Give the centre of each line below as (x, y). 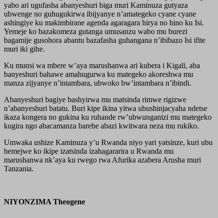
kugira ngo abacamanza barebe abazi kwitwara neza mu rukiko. (101, 126)
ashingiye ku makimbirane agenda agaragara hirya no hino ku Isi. (104, 22)
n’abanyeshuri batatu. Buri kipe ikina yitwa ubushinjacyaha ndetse (106, 108)
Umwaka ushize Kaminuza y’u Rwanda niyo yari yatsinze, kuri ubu (108, 142)
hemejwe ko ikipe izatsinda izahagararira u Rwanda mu (89, 151)
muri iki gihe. (24, 49)
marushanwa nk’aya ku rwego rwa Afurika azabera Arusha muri (102, 160)
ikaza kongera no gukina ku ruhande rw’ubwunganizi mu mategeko (108, 117)
